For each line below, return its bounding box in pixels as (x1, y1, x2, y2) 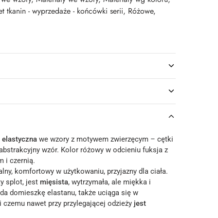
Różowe (127, 5, 153, 17)
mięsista (40, 177, 69, 186)
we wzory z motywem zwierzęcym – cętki (37, 134, 174, 144)
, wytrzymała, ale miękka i (68, 177, 151, 186)
